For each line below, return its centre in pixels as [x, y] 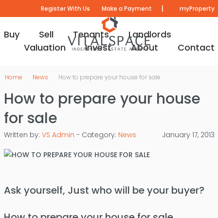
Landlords [150, 34]
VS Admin [58, 135]
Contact [196, 47]
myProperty [196, 9]
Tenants [91, 34]
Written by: [23, 135]
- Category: [96, 135]
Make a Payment [127, 9]
